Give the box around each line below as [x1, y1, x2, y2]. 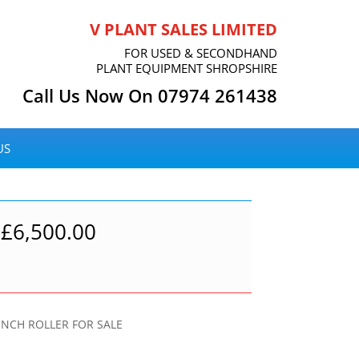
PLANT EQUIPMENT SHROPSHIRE [96, 59, 277, 76]
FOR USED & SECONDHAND [124, 44, 277, 61]
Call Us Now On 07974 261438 [22, 83, 277, 107]
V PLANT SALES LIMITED [90, 18, 277, 40]
